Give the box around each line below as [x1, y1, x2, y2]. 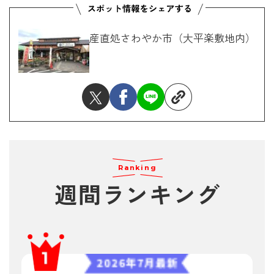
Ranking [117, 163, 157, 172]
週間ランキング [54, 181, 221, 209]
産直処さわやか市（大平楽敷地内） [89, 32, 256, 45]
